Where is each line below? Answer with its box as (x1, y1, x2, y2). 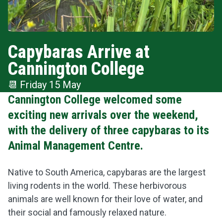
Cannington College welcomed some (8, 93, 182, 107)
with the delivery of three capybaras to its (8, 123, 209, 137)
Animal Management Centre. (8, 139, 143, 153)
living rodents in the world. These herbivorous (8, 180, 187, 191)
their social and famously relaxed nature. (8, 207, 168, 218)
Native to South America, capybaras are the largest (8, 167, 206, 177)
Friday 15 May (20, 79, 81, 91)
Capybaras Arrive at (8, 42, 150, 62)
